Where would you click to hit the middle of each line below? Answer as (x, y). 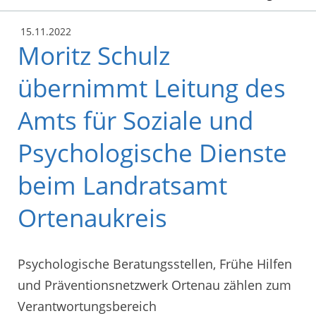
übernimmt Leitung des (152, 88)
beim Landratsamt (122, 186)
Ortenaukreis (92, 218)
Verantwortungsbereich (87, 306)
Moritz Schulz (94, 56)
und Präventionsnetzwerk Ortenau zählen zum (154, 285)
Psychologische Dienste (152, 153)
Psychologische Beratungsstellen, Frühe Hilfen (155, 263)
